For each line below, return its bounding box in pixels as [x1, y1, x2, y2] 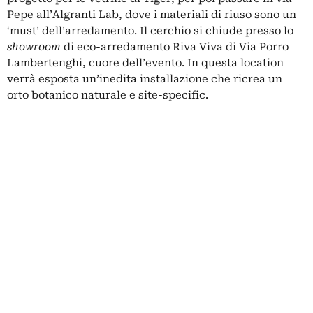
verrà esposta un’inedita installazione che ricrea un [7, 72, 282, 85]
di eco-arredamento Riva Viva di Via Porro [61, 40, 289, 53]
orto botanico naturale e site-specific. [7, 88, 208, 101]
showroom [7, 40, 61, 53]
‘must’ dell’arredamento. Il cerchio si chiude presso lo [7, 24, 293, 37]
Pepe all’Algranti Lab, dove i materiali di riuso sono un [7, 8, 296, 21]
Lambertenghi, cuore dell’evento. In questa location [7, 56, 284, 69]
